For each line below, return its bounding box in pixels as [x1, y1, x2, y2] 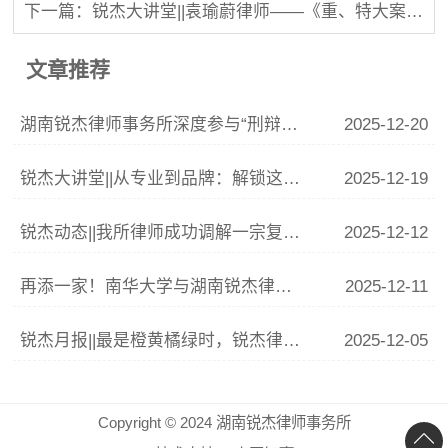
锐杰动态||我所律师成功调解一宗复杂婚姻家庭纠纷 [283, 222, 301, 242]
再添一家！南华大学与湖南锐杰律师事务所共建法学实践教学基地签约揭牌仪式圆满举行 [275, 276, 293, 296]
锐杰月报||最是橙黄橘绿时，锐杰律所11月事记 [283, 330, 301, 350]
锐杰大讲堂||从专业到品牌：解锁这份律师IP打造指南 [283, 168, 301, 188]
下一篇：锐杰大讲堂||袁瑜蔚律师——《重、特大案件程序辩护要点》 [406, 2, 424, 22]
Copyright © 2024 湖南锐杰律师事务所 [97, 413, 351, 431]
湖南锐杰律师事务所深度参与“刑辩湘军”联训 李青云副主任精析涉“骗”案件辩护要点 [281, 114, 299, 134]
